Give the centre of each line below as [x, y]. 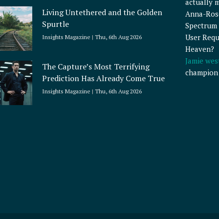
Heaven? [199, 49]
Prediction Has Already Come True [104, 78]
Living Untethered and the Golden [102, 12]
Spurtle [56, 24]
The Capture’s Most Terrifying [96, 66]
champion [201, 73]
